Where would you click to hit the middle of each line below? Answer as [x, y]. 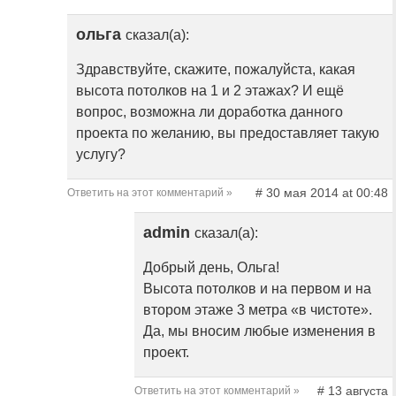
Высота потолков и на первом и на [257, 289]
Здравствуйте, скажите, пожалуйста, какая [216, 70]
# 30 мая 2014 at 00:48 [321, 193]
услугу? [101, 155]
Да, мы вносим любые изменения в [259, 331]
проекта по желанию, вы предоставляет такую [228, 133]
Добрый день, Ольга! [211, 268]
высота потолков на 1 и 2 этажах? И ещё [210, 91]
